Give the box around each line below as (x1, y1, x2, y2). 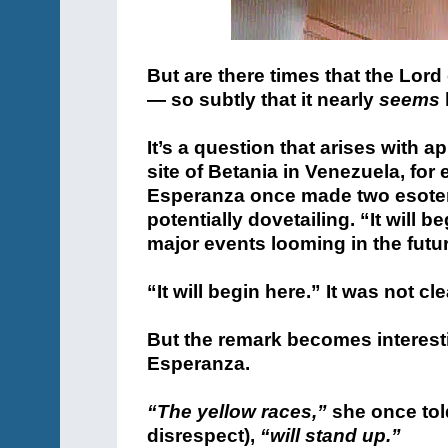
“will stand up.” (260, 425, 401, 446)
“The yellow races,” (147, 401, 327, 422)
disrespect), (147, 425, 260, 446)
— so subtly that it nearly (147, 89, 379, 110)
